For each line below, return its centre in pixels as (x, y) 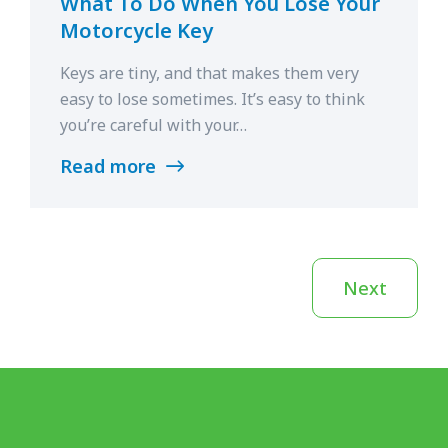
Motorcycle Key (136, 30)
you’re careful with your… (153, 124)
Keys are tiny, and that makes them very (209, 72)
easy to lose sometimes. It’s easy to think (212, 98)
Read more (110, 165)
